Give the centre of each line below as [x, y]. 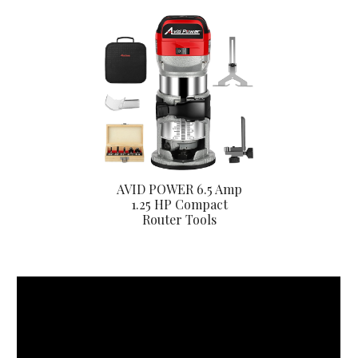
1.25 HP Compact [179, 205]
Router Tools [179, 220]
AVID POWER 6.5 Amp [179, 189]
